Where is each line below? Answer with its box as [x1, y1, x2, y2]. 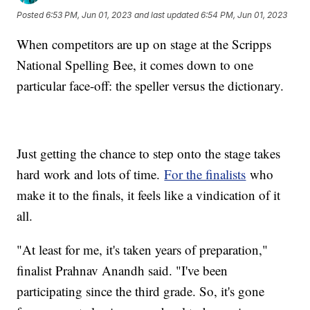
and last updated [134, 9, 199, 20]
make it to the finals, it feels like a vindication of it [17, 185, 281, 203]
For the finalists [164, 165, 246, 183]
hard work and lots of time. [17, 165, 165, 183]
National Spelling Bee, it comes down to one [17, 55, 254, 73]
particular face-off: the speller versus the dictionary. [17, 76, 284, 94]
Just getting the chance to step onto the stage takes [17, 144, 281, 162]
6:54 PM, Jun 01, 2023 [201, 9, 288, 20]
